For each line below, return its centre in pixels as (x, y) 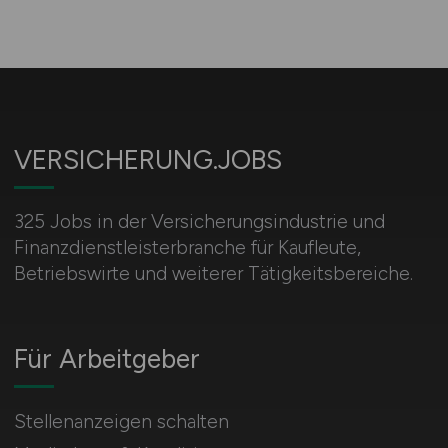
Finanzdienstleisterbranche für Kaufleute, (187, 247)
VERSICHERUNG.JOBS (147, 160)
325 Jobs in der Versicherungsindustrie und (199, 221)
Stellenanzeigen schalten (121, 421)
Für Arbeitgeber (106, 359)
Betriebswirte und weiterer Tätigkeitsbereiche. (213, 273)
